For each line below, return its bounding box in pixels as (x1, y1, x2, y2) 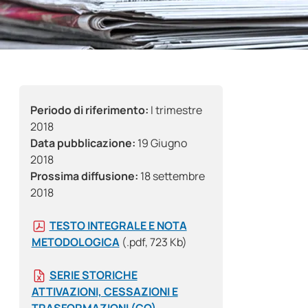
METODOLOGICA (31, 234, 120, 250)
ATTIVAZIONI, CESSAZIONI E (31, 284, 178, 300)
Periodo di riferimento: (30, 102, 148, 118)
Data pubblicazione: (30, 135, 135, 151)
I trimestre (148, 102, 202, 118)
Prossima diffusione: (30, 168, 138, 184)
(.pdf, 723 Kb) (121, 234, 187, 250)
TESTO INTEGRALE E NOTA (49, 218, 187, 234)
